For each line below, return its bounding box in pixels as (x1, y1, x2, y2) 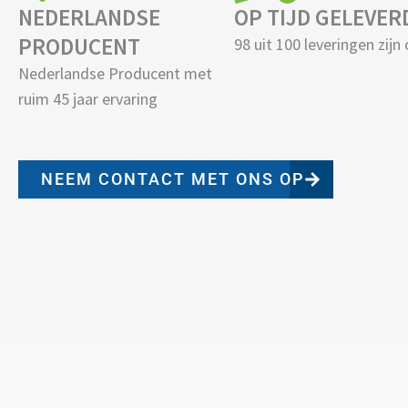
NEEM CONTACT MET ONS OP (41, 168, 304, 189)
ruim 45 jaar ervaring (18, 88, 158, 110)
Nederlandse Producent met (18, 63, 212, 85)
